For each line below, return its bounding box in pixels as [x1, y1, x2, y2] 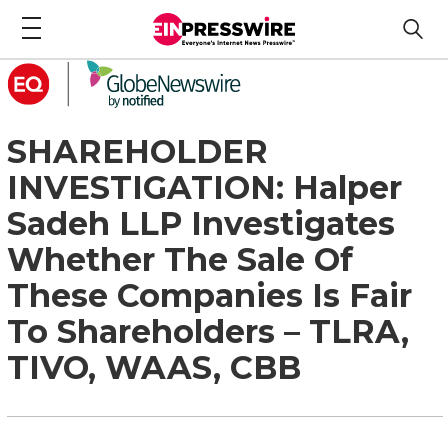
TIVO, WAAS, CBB [7, 347, 301, 387]
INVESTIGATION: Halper [7, 167, 402, 207]
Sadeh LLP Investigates [7, 203, 395, 243]
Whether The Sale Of [7, 239, 353, 279]
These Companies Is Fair [7, 275, 412, 315]
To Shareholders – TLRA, [7, 311, 409, 351]
